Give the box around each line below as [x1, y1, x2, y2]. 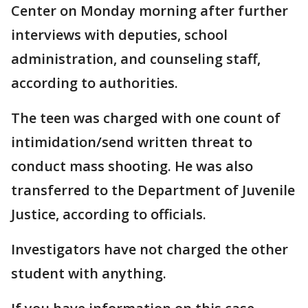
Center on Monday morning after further [11, 1, 288, 21]
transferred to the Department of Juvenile [11, 181, 295, 200]
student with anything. [11, 264, 166, 283]
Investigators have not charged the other [11, 240, 288, 259]
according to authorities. [11, 74, 178, 93]
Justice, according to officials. [11, 205, 206, 224]
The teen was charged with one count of [11, 109, 280, 128]
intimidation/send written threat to [11, 133, 252, 152]
